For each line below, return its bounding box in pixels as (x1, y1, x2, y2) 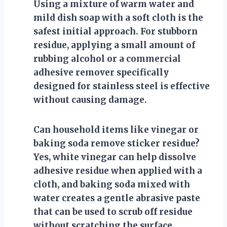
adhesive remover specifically (33, 66, 169, 78)
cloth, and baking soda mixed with (33, 178, 190, 190)
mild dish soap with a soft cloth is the (33, 12, 203, 23)
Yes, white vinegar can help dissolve (33, 151, 196, 163)
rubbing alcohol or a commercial (33, 53, 181, 64)
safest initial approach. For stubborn (33, 25, 198, 37)
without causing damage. (33, 94, 147, 105)
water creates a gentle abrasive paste (33, 192, 200, 204)
